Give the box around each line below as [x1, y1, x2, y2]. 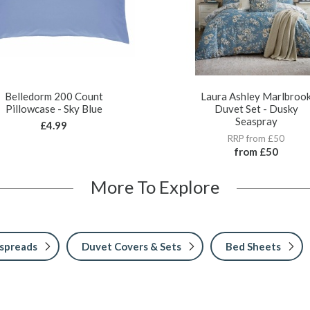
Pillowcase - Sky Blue [5, 102, 102, 115]
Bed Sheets [226, 239, 281, 253]
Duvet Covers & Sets [82, 239, 181, 253]
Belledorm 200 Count [4, 89, 103, 102]
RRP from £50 [228, 132, 285, 144]
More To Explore [91, 176, 219, 197]
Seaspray [235, 114, 277, 127]
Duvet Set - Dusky [214, 102, 298, 115]
